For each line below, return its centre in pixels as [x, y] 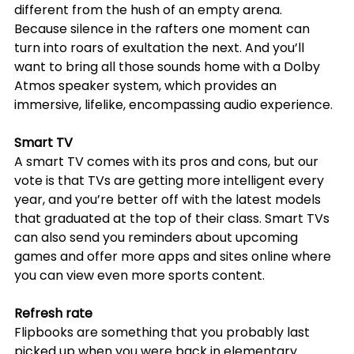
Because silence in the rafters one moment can [164, 29]
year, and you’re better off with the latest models [169, 200]
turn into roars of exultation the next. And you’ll [161, 48]
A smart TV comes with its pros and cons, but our [168, 162]
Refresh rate [53, 314]
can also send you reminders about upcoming [158, 238]
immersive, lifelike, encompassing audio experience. [173, 105]
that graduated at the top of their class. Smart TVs [173, 219]
